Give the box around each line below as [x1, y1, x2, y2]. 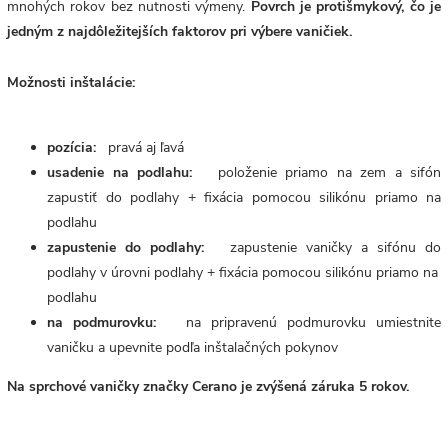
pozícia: [47, 138, 96, 158]
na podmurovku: [47, 313, 156, 333]
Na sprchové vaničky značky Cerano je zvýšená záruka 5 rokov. [7, 377, 409, 397]
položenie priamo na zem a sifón [209, 163, 441, 183]
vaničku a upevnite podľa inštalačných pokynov [47, 338, 338, 358]
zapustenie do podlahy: [47, 238, 204, 258]
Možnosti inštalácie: [7, 73, 135, 93]
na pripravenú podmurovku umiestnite [176, 313, 441, 333]
